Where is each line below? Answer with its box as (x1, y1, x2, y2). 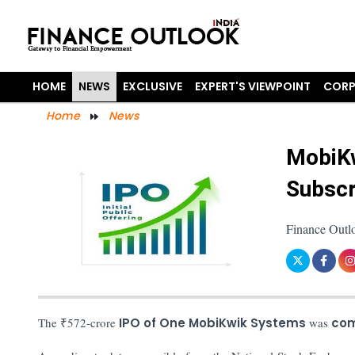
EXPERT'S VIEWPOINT (195, 78, 311, 94)
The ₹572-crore (37, 314, 119, 330)
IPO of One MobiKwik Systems (118, 314, 306, 331)
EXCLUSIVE (123, 78, 183, 94)
